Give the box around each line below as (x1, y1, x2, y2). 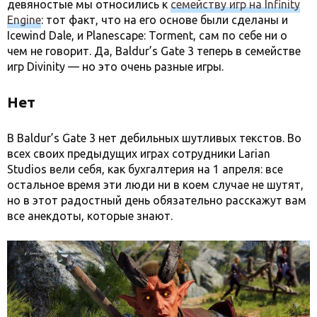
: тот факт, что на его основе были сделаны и (41, 13, 288, 27)
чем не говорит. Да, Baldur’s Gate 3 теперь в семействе (7, 45, 301, 58)
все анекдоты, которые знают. (7, 209, 173, 223)
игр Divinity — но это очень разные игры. (7, 60, 224, 74)
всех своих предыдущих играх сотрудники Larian (7, 147, 270, 161)
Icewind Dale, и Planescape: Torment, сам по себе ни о (7, 29, 287, 42)
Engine (7, 13, 41, 27)
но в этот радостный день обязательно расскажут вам (7, 194, 306, 207)
